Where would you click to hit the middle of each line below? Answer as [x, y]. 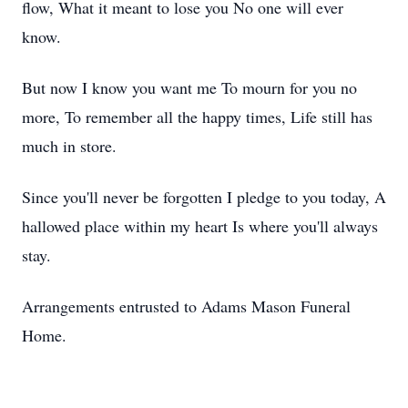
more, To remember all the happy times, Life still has [197, 117]
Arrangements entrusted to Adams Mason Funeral [186, 306]
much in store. [69, 146]
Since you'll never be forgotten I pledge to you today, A [204, 197]
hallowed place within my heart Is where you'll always [200, 226]
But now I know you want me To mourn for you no [189, 87]
